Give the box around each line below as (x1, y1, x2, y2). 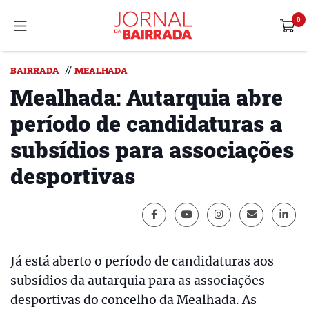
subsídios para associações (10, 134, 294, 164)
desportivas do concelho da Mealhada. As (10, 292, 257, 308)
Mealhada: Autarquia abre (10, 82, 283, 112)
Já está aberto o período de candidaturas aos (10, 254, 274, 269)
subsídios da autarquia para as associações (10, 273, 265, 288)
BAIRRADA (10, 65, 59, 76)
